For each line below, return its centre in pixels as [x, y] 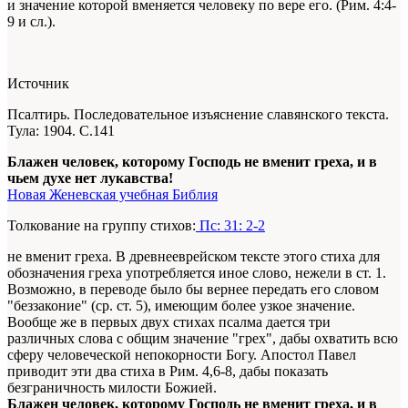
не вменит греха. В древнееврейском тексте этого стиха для [194, 256]
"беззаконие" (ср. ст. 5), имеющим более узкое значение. [181, 305]
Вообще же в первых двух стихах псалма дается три [169, 321]
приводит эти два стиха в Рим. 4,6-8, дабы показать [168, 371]
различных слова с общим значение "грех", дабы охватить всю [203, 338]
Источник [38, 83]
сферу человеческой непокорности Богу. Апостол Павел [182, 354]
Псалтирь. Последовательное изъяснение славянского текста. [198, 114]
